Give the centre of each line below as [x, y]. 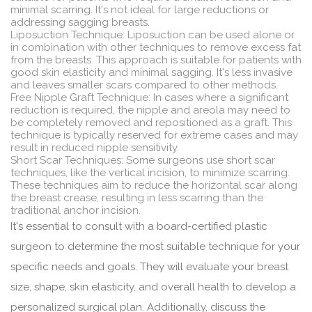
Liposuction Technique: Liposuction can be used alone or [153, 35]
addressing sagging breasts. [80, 23]
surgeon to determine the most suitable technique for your [155, 247]
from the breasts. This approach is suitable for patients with [156, 60]
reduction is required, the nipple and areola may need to [150, 110]
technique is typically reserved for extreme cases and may [154, 135]
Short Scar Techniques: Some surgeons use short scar [143, 161]
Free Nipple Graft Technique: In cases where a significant [149, 98]
